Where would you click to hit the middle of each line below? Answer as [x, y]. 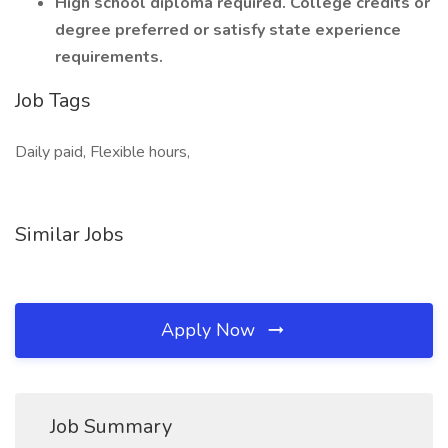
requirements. [109, 57]
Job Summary [111, 426]
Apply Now [210, 330]
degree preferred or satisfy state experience [228, 30]
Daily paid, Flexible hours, [102, 152]
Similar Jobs [69, 234]
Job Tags [53, 100]
